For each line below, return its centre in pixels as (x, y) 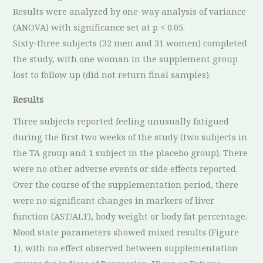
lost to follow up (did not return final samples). (112, 75)
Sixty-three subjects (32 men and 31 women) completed (130, 43)
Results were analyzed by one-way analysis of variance (130, 11)
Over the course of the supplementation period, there (126, 184)
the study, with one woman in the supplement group (126, 59)
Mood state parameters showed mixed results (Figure (126, 232)
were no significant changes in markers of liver (114, 200)
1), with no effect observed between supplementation (126, 247)
